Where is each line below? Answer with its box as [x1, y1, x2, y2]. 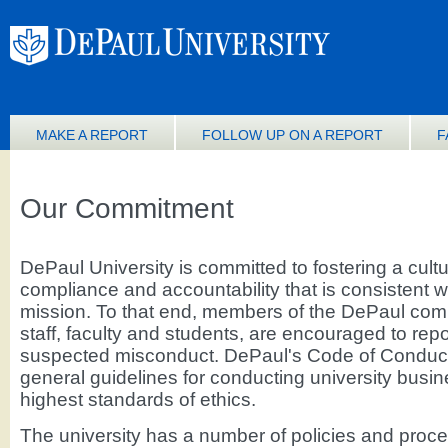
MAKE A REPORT [36, 127, 148, 143]
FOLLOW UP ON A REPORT [202, 127, 383, 143]
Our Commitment [20, 193, 234, 224]
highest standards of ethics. [20, 388, 256, 410]
